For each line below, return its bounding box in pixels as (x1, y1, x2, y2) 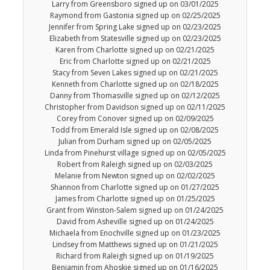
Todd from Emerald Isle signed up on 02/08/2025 (51, 125, 219, 136)
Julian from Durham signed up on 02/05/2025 (58, 136, 212, 147)
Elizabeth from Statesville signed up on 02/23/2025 (49, 33, 221, 44)
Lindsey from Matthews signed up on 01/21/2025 (52, 239, 218, 250)
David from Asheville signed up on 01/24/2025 (56, 216, 214, 227)
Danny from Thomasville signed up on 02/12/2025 (50, 90, 220, 101)
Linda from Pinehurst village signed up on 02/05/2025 (44, 148, 226, 159)
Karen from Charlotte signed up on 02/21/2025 (55, 45, 215, 55)
